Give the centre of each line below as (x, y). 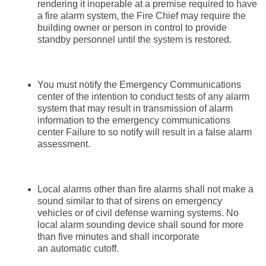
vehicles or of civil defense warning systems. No (138, 213)
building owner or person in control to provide (132, 28)
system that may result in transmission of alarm (135, 109)
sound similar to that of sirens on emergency (130, 201)
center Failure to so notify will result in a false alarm (145, 132)
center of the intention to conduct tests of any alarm (143, 97)
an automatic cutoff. (78, 249)
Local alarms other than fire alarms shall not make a (145, 189)
